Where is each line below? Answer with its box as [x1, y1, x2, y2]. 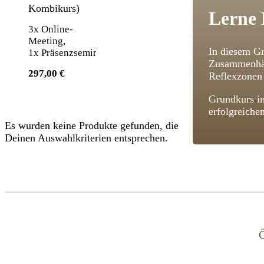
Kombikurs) [28, 2, 80, 14]
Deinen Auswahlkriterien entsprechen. [5, 131, 168, 144]
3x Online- [28, 23, 73, 35]
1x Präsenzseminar [28, 47, 107, 58]
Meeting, [28, 35, 65, 47]
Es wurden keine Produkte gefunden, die [5, 119, 179, 131]
